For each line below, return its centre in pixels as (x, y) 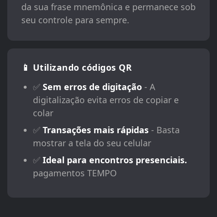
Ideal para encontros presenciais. (115, 160)
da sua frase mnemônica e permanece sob (108, 7)
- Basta (164, 130)
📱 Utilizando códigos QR (77, 67)
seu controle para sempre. (75, 20)
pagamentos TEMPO (75, 173)
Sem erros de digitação (92, 86)
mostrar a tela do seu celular (92, 143)
